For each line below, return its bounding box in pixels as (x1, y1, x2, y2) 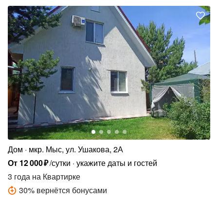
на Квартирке (30, 170, 80, 182)
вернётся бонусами (36, 184, 107, 196)
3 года (8, 170, 30, 182)
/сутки (50, 157, 71, 168)
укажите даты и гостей (76, 157, 158, 168)
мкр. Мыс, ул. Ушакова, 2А (29, 143, 123, 155)
